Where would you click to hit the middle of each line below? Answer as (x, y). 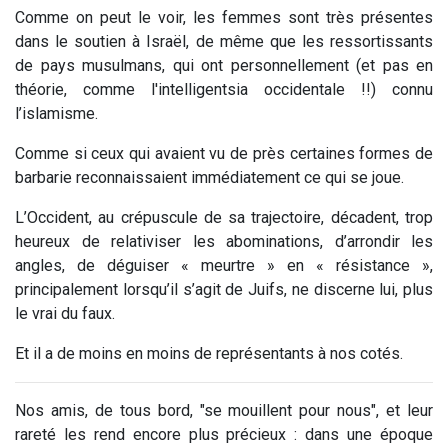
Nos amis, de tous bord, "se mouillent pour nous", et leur (224, 410)
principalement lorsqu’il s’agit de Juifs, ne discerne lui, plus (224, 289)
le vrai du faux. (65, 313)
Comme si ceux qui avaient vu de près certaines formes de (224, 153)
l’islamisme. (58, 113)
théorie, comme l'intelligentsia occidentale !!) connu (224, 89)
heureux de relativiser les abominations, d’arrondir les (224, 241)
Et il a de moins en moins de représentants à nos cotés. (209, 353)
